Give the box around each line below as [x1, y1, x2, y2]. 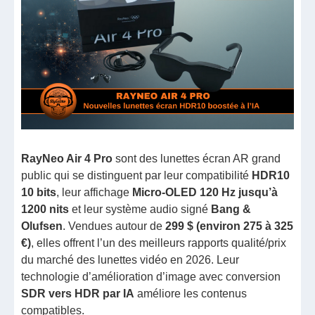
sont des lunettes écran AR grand [112, 153, 281, 165]
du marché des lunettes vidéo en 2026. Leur [21, 254, 240, 266]
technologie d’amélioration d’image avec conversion [21, 271, 281, 283]
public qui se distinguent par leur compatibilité [21, 169, 252, 181]
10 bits [21, 186, 57, 198]
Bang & [211, 203, 252, 215]
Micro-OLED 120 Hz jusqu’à [132, 186, 278, 198]
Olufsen [21, 220, 63, 232]
